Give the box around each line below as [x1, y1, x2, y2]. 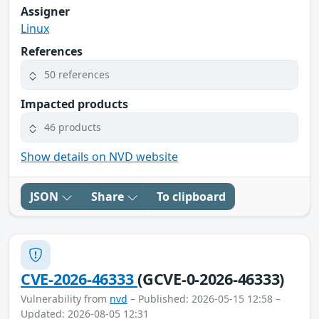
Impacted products [21, 95, 128, 112]
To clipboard [157, 188, 226, 204]
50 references [44, 68, 110, 82]
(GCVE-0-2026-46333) [137, 268, 285, 289]
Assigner [21, 3, 70, 19]
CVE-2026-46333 [21, 268, 138, 289]
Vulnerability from [21, 291, 110, 305]
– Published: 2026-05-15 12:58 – [127, 291, 281, 305]
